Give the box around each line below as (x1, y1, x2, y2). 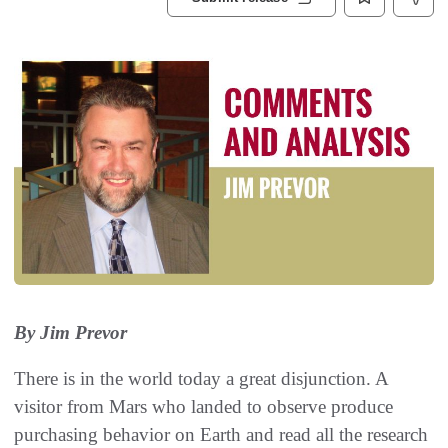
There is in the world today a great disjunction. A (14, 368, 388, 390)
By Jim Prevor (14, 322, 127, 344)
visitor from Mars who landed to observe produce (14, 396, 393, 418)
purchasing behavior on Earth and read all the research (14, 424, 428, 446)
